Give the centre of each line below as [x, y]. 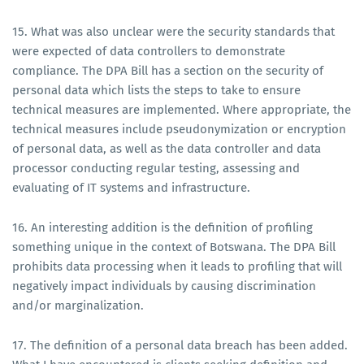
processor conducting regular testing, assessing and [156, 168]
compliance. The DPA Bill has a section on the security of [168, 70]
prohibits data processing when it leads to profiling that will [177, 266]
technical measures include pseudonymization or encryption [179, 129]
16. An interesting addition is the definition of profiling [162, 227]
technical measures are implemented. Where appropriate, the [182, 109]
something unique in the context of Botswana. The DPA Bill [174, 247]
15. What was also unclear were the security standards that [173, 31]
